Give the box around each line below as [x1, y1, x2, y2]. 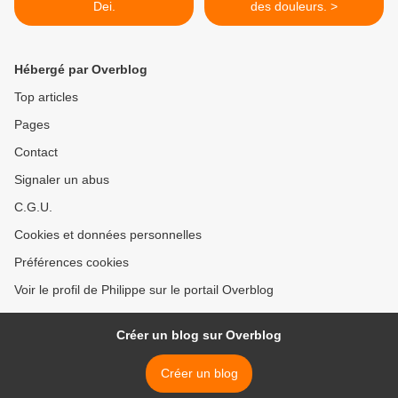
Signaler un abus [14, 172, 109, 187]
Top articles [14, 90, 78, 105]
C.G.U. [14, 200, 52, 215]
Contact [14, 145, 58, 160]
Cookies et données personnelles [14, 227, 202, 243]
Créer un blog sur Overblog [116, 328, 282, 343]
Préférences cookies [14, 255, 129, 270]
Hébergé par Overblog [14, 62, 147, 77]
